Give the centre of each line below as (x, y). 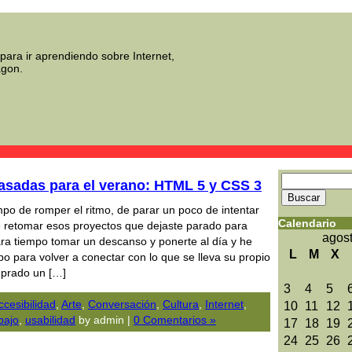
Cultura (181, 304)
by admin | (104, 320)
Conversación (122, 304)
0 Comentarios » (175, 320)
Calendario (307, 223)
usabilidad (50, 320)
